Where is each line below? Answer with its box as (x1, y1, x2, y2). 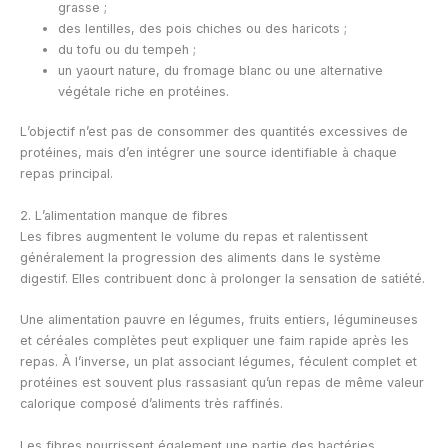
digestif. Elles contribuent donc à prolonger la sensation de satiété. (20, 270, 425, 286)
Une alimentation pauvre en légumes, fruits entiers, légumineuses (20, 312, 418, 328)
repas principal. (20, 166, 113, 182)
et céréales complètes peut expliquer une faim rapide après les (20, 333, 409, 349)
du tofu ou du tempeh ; (58, 42, 197, 58)
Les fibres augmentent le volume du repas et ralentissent (20, 228, 368, 244)
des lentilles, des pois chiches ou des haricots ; (58, 21, 348, 37)
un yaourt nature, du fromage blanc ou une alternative (58, 63, 384, 79)
